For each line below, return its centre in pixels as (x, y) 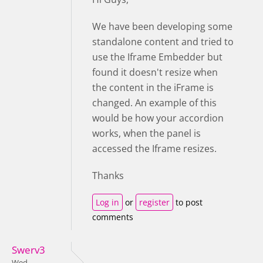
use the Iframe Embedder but (157, 57)
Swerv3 (28, 249)
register (154, 202)
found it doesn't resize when (155, 72)
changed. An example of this (154, 102)
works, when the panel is (146, 133)
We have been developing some (162, 26)
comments (113, 217)
